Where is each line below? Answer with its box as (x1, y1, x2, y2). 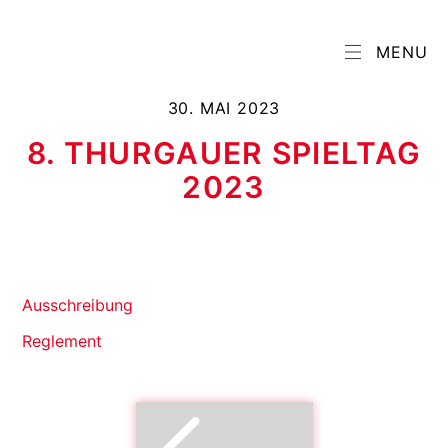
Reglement (22, 331, 103, 352)
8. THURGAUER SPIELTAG (26, 135, 422, 171)
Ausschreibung (22, 295, 134, 315)
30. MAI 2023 (167, 98, 281, 118)
